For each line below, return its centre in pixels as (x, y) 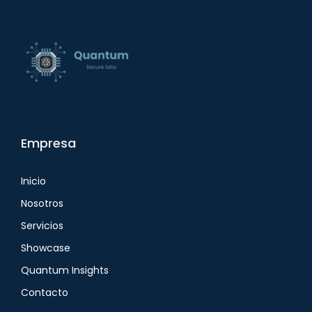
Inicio (33, 181)
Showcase (46, 248)
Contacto (45, 292)
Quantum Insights (65, 270)
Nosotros (42, 203)
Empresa (48, 143)
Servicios (42, 225)
